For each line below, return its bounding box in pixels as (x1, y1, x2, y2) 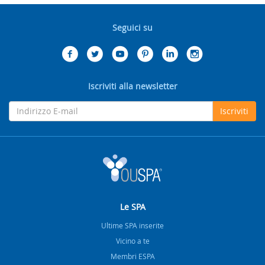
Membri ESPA (110, 251, 155, 261)
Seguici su (112, 21, 153, 33)
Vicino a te (115, 235, 150, 245)
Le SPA (119, 201, 146, 212)
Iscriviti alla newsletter (88, 80, 177, 92)
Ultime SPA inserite (101, 220, 164, 230)
